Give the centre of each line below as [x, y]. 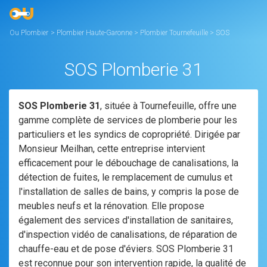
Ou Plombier [29, 33]
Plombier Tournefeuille [175, 33]
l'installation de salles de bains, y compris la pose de [129, 192]
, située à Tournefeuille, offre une [168, 106]
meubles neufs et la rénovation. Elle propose [111, 206]
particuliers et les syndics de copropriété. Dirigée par [129, 134]
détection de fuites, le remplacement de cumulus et [125, 177]
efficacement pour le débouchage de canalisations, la [128, 163]
